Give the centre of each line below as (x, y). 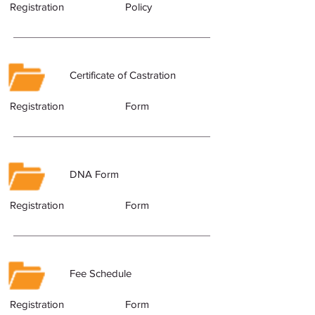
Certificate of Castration (123, 75)
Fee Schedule (101, 273)
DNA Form (94, 174)
